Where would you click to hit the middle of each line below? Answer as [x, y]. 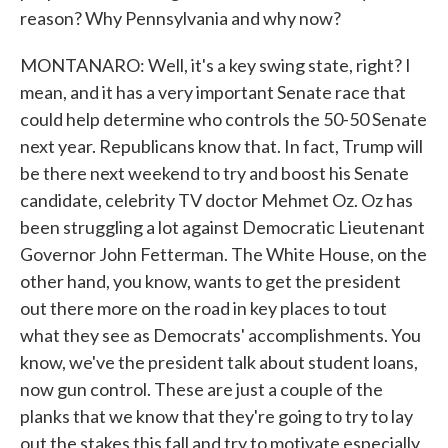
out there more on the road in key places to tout [203, 308]
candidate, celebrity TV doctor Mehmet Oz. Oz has [216, 200]
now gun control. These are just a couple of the [201, 389]
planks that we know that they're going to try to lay [216, 416]
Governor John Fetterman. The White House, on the [223, 254]
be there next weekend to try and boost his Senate [214, 173]
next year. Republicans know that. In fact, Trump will [221, 146]
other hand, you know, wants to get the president [210, 281]
